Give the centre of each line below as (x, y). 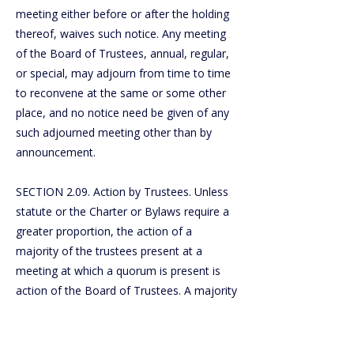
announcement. (56, 152)
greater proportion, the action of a (104, 231)
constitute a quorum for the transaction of (124, 330)
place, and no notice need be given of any (122, 113)
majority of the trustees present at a (109, 251)
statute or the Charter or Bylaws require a (122, 211)
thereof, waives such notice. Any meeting (121, 34)
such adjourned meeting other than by (114, 132)
